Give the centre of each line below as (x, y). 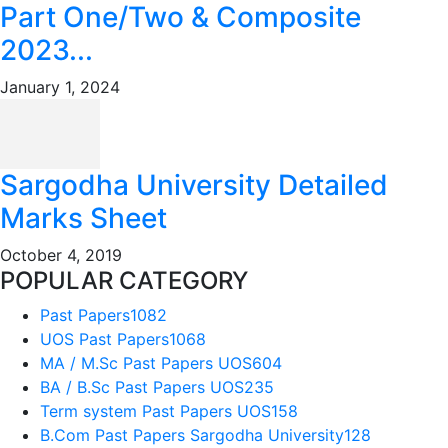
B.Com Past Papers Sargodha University (192, 434)
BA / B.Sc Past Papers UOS (142, 386)
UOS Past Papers (104, 338)
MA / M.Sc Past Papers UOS (146, 362)
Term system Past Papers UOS (155, 410)
